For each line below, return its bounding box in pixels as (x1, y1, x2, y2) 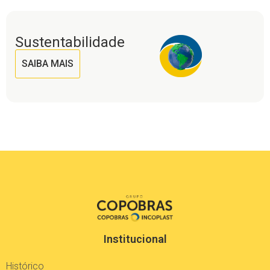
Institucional (103, 233, 167, 246)
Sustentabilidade (15, 34, 125, 51)
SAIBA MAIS (22, 58, 74, 69)
